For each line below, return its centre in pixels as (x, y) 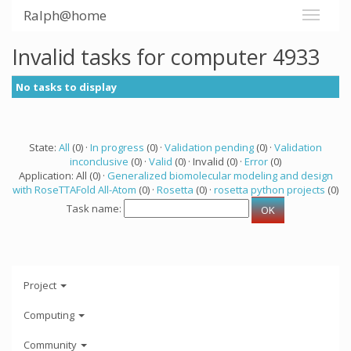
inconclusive (99, 161)
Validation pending (209, 147)
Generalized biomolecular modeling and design (220, 175)
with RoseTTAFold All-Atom (74, 190)
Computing (50, 315)
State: (44, 147)
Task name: (95, 209)
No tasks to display (66, 87)
